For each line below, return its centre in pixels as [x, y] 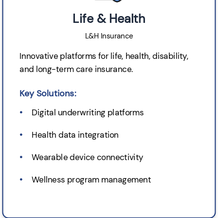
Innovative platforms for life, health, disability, [104, 56]
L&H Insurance [109, 36]
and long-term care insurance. [76, 69]
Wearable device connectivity [88, 157]
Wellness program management [91, 180]
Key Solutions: [48, 93]
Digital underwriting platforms [88, 112]
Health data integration [75, 135]
